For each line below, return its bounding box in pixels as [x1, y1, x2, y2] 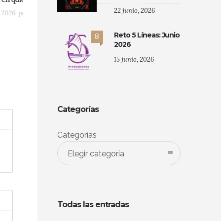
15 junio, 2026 [114, 55, 154, 64]
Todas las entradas [57, 199, 129, 209]
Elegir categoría [68, 148, 124, 158]
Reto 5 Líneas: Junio [114, 30, 180, 39]
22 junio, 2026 [114, 6, 155, 15]
